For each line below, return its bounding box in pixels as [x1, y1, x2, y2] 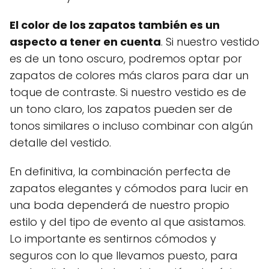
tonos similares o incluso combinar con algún [10, 118, 253, 134]
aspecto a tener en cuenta [10, 34, 161, 50]
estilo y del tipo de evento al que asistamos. [10, 214, 246, 230]
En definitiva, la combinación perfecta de [10, 164, 231, 180]
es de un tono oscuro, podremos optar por [10, 51, 242, 67]
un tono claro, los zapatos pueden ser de [10, 101, 232, 117]
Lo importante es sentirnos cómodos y [10, 231, 216, 247]
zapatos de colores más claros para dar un [10, 68, 249, 83]
